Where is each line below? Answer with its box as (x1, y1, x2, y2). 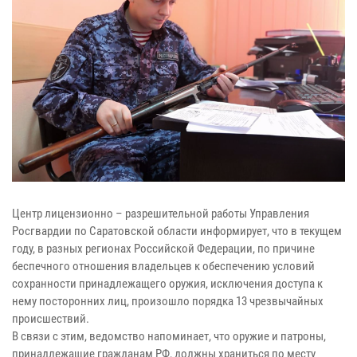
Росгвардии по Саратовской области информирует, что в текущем (12, 224, 342, 239)
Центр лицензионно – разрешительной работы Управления (12, 206, 309, 222)
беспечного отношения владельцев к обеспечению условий (12, 259, 315, 274)
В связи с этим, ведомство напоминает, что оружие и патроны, (12, 329, 326, 344)
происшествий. (12, 312, 89, 327)
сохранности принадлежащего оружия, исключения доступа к (12, 277, 323, 292)
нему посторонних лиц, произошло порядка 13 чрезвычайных (12, 294, 324, 309)
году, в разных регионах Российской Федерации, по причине (12, 241, 315, 257)
